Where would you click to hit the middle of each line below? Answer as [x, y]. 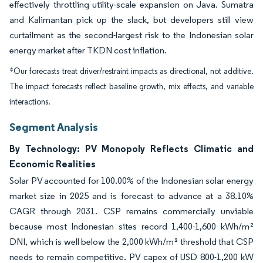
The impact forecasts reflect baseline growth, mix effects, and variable [131, 87]
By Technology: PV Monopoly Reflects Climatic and [131, 149]
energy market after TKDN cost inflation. [88, 50]
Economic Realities [53, 164]
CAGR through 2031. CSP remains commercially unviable [131, 211]
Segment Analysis [54, 127]
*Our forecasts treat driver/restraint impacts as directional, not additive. [131, 71]
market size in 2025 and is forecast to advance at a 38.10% [131, 196]
